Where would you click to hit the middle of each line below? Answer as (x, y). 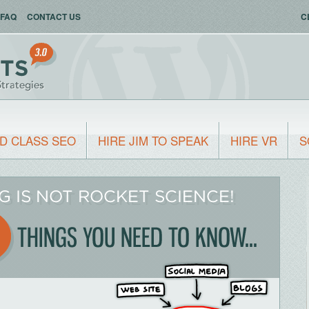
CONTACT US (54, 17)
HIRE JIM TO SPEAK (153, 140)
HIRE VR (254, 140)
